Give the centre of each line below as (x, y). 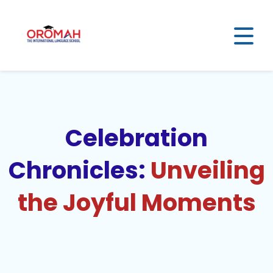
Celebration (136, 138)
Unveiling (207, 170)
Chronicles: (79, 170)
